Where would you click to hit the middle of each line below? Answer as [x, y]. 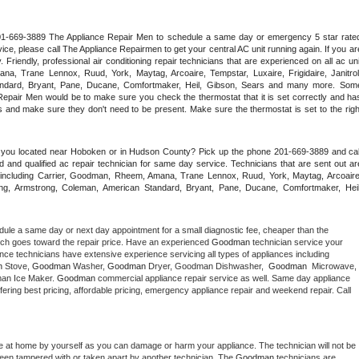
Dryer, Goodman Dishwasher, [208, 266]
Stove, [17, 266]
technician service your [296, 242]
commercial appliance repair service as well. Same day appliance [223, 278]
